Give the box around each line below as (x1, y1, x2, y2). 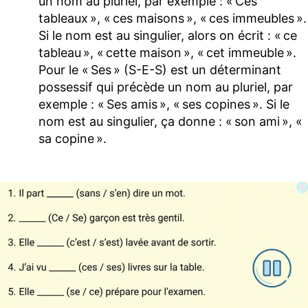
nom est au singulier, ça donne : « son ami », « (38, 114, 305, 129)
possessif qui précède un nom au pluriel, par (38, 80, 293, 95)
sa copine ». (38, 131, 107, 146)
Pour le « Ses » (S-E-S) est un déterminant (38, 63, 281, 78)
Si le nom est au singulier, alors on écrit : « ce (38, 28, 297, 43)
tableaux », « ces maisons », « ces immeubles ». (38, 11, 307, 26)
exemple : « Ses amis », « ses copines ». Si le (38, 97, 289, 112)
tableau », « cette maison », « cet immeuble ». (38, 45, 296, 60)
